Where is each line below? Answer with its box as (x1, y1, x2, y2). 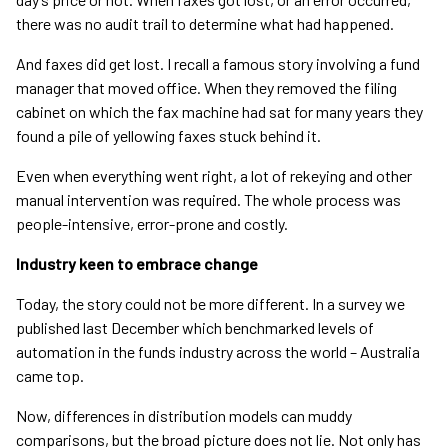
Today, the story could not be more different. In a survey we (16, 294, 405, 314)
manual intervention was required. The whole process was (16, 190, 401, 210)
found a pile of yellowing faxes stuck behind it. (16, 126, 321, 146)
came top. (16, 366, 84, 386)
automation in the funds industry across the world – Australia (16, 342, 420, 362)
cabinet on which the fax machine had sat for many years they (16, 102, 423, 122)
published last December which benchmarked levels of (16, 318, 374, 338)
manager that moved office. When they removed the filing (16, 78, 397, 98)
